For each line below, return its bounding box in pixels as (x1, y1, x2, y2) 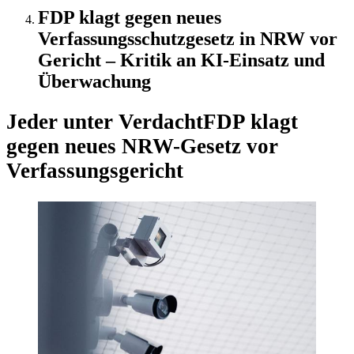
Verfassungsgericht (6, 159, 183, 183)
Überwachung (38, 70, 151, 92)
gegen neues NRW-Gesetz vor (6, 134, 278, 159)
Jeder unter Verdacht (6, 110, 203, 134)
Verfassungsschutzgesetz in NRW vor (38, 28, 337, 49)
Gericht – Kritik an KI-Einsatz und (38, 49, 325, 70)
